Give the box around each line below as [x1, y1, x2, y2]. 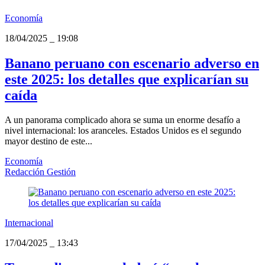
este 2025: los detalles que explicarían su [5, 71, 248, 87]
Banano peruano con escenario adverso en [5, 55, 259, 71]
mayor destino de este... [5, 136, 92, 147]
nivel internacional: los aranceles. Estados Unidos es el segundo [5, 125, 241, 136]
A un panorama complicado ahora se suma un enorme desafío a [5, 115, 240, 125]
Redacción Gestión [5, 167, 76, 177]
